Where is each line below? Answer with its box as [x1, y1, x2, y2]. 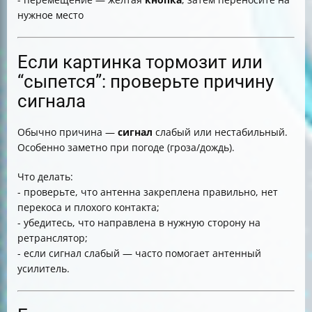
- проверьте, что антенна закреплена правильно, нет [17, 185, 278, 198]
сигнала [17, 91, 86, 111]
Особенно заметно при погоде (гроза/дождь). [17, 141, 235, 154]
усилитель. [17, 262, 70, 275]
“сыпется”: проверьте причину [17, 71, 274, 92]
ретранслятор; [17, 231, 88, 244]
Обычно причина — [17, 125, 118, 139]
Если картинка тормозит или [17, 52, 263, 72]
